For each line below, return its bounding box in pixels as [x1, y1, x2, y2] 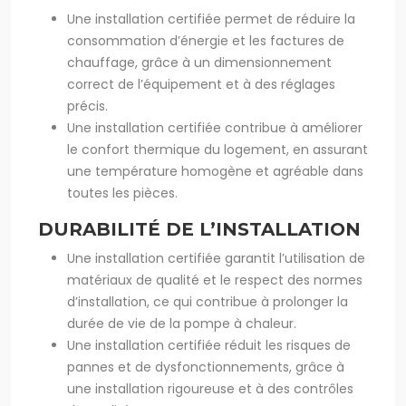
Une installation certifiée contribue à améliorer [67, 119, 362, 137]
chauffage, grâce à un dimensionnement [67, 53, 332, 72]
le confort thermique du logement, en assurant [67, 140, 368, 159]
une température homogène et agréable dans [67, 162, 363, 180]
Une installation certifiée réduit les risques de [67, 336, 351, 354]
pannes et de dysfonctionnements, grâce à [67, 358, 344, 376]
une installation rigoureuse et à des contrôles [67, 380, 353, 398]
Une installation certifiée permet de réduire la [67, 10, 355, 28]
